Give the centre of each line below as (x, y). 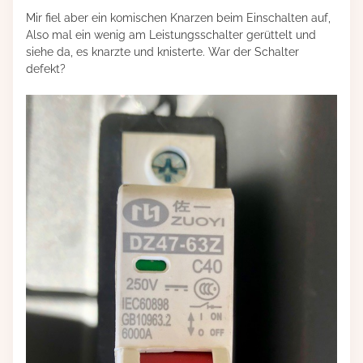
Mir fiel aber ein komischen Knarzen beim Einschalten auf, (178, 17)
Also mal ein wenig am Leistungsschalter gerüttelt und (171, 34)
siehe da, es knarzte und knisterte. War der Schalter (162, 51)
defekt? (46, 68)
